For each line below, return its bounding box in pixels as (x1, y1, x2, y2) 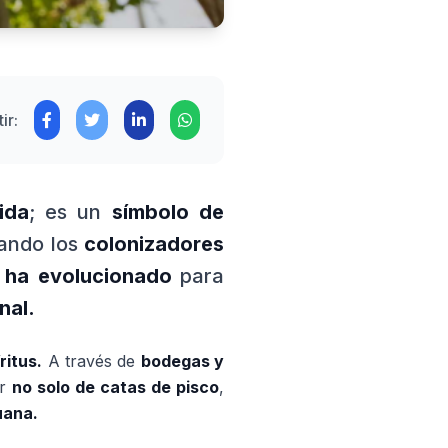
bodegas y (140, 351, 225, 371)
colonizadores (84, 232, 225, 256)
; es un (28, 200, 112, 224)
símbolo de (111, 200, 225, 224)
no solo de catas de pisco (12, 377, 219, 397)
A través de (42, 351, 141, 371)
